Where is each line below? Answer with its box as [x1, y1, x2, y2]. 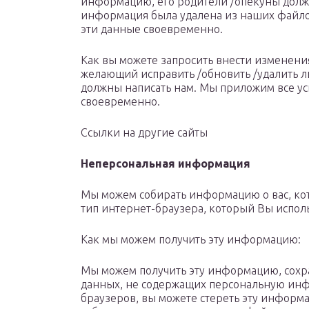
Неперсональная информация [81, 157, 250, 170]
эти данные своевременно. [81, 23, 223, 36]
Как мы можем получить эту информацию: [81, 233, 301, 246]
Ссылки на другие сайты [81, 126, 208, 139]
